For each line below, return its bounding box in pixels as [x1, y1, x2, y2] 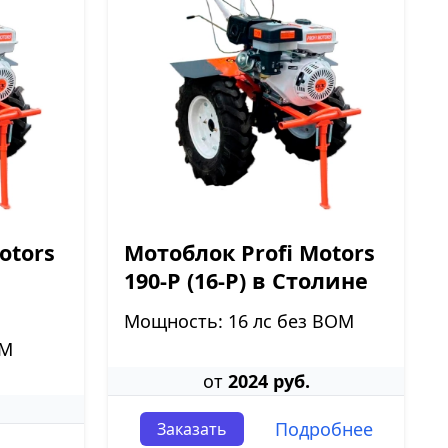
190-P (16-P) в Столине [124, 266, 368, 295]
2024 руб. [227, 369, 310, 393]
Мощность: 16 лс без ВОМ [124, 309, 354, 333]
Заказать [156, 418, 227, 440]
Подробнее [274, 417, 373, 441]
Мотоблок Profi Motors [124, 238, 375, 267]
